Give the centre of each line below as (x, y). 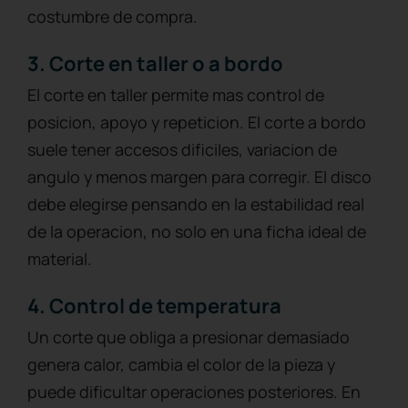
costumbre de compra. (112, 16)
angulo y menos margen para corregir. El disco (199, 176)
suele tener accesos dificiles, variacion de (182, 149)
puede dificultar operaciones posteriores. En (194, 391)
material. (60, 258)
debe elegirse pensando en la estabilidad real (196, 204)
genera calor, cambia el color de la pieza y (181, 364)
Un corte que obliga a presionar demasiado (189, 337)
